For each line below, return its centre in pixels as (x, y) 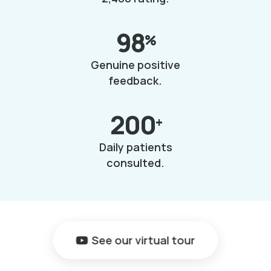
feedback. (135, 80)
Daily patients (135, 147)
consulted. (135, 162)
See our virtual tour (143, 240)
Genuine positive (135, 64)
